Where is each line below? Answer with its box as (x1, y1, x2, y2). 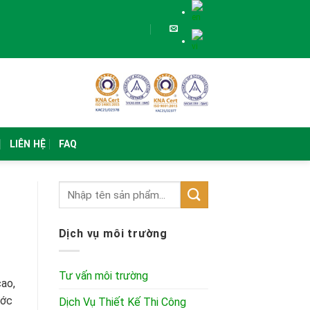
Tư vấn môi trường (58, 268, 148, 282)
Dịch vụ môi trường (58, 227, 167, 241)
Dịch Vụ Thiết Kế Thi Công (58, 295, 186, 309)
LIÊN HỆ (9, 138, 46, 150)
